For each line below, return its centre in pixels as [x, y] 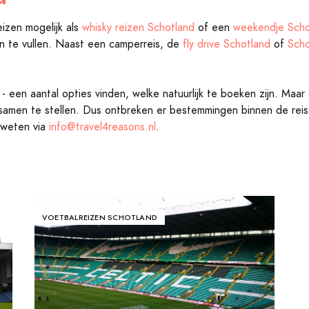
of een [214, 28]
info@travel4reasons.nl [102, 127]
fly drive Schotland [227, 44]
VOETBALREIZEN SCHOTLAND [100, 217]
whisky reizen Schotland [138, 28]
